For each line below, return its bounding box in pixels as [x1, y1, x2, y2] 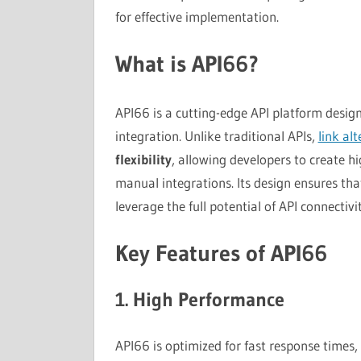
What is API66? [114, 50, 259, 77]
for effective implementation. [114, 7, 279, 25]
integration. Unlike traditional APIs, [114, 127, 318, 144]
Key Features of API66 [114, 239, 327, 267]
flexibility [114, 150, 172, 168]
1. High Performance [114, 288, 284, 311]
